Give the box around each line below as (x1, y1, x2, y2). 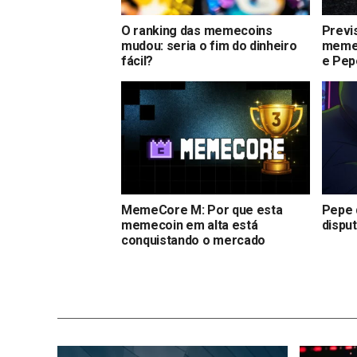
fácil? (121, 53, 154, 69)
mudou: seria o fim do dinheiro (121, 37, 297, 53)
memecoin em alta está (121, 217, 258, 233)
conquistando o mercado (121, 232, 265, 248)
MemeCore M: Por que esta (121, 202, 283, 218)
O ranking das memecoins (121, 22, 273, 38)
